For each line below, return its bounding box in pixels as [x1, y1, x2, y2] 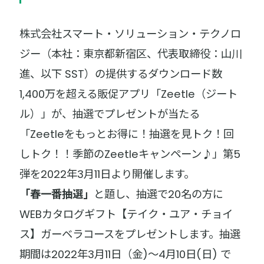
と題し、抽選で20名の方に [94, 186, 224, 202]
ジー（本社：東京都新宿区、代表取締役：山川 [19, 46, 243, 61]
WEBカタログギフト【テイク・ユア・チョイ [19, 206, 233, 222]
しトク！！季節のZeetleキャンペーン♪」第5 [19, 146, 241, 161]
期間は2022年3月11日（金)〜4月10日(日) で [19, 246, 232, 262]
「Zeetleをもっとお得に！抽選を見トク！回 [19, 126, 235, 141]
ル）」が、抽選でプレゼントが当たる [19, 106, 200, 121]
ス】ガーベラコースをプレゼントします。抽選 [19, 226, 241, 242]
